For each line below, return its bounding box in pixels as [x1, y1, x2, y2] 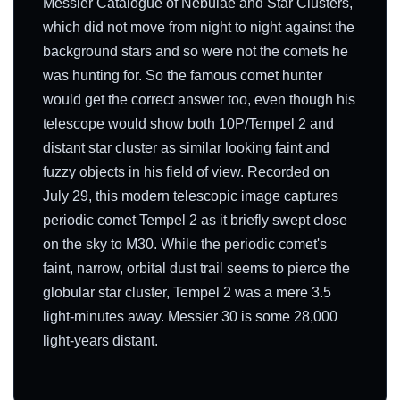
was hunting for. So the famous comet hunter [43, 68, 322, 84]
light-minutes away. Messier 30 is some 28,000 [43, 309, 337, 325]
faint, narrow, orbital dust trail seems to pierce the [43, 261, 350, 277]
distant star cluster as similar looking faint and [43, 140, 329, 156]
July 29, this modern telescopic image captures [43, 188, 338, 204]
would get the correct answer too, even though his [43, 92, 355, 108]
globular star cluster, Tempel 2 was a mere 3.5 [43, 285, 331, 301]
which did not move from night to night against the [43, 20, 354, 36]
